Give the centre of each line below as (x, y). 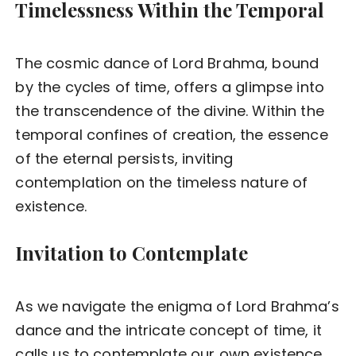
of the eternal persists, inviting (124, 159)
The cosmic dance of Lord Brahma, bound (167, 64)
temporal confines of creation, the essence (172, 135)
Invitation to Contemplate (132, 253)
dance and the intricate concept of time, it (168, 331)
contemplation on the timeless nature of (162, 183)
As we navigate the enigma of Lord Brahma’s (177, 307)
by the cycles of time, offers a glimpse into (170, 87)
